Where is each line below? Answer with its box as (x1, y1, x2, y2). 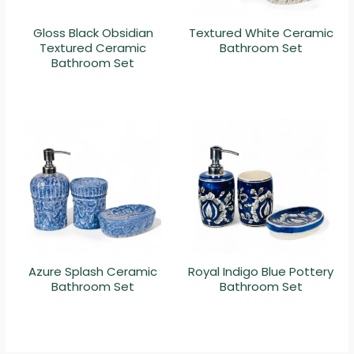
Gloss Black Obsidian (32, 24, 153, 42)
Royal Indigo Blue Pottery (188, 262, 334, 280)
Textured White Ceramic (188, 24, 333, 42)
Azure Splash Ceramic (28, 262, 158, 280)
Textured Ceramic (40, 40, 147, 57)
